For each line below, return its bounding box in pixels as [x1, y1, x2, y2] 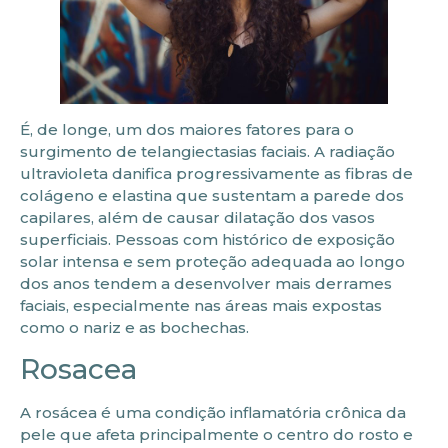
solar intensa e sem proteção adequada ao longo [20, 251, 405, 271]
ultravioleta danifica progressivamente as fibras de [20, 163, 413, 183]
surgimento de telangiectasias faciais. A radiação [20, 141, 395, 161]
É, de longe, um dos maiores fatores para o [20, 119, 354, 139]
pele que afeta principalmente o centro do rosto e [20, 425, 413, 445]
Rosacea [20, 352, 137, 387]
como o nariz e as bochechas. [20, 317, 249, 337]
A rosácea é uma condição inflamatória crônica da [20, 403, 406, 423]
